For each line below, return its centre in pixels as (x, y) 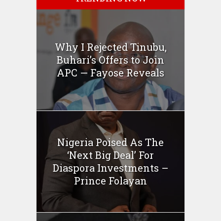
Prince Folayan (110, 181)
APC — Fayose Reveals (110, 73)
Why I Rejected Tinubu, (110, 47)
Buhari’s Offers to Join (110, 60)
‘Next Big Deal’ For (110, 155)
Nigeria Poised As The (110, 142)
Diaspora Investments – (110, 168)
